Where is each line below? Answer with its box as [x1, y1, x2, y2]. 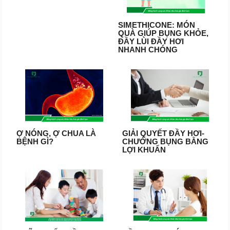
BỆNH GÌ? [16, 137, 53, 146]
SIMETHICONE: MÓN [118, 21, 196, 30]
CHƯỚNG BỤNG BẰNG [122, 137, 208, 146]
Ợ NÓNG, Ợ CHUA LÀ [16, 128, 96, 138]
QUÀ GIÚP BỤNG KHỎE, [118, 29, 209, 38]
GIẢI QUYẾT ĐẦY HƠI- [122, 128, 204, 138]
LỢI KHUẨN [122, 145, 166, 154]
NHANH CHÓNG [118, 45, 178, 54]
